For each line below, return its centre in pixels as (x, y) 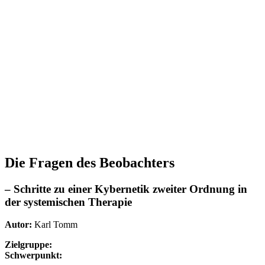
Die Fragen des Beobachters (90, 162)
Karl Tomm (55, 225)
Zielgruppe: (28, 245)
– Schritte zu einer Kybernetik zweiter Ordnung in (126, 189)
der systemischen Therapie (68, 202)
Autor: (18, 225)
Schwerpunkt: (33, 256)
